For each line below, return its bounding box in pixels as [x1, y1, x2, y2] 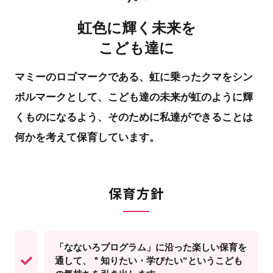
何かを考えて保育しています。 [14, 132, 160, 144]
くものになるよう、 [14, 112, 108, 124]
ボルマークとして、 [14, 91, 108, 104]
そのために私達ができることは [107, 112, 253, 124]
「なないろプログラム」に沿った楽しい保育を [55, 242, 247, 253]
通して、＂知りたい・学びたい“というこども [55, 255, 243, 266]
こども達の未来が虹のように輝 [107, 91, 253, 104]
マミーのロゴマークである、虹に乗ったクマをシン [14, 71, 253, 83]
